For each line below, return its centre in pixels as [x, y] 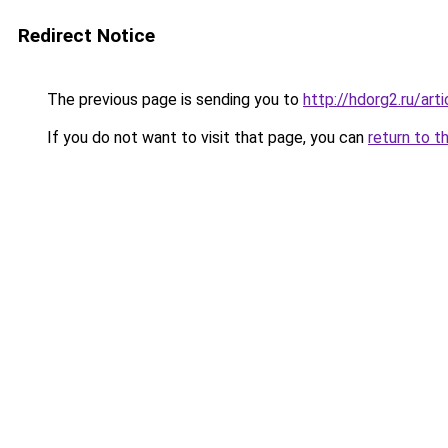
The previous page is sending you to [173, 99]
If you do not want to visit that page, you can [205, 137]
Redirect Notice [86, 35]
